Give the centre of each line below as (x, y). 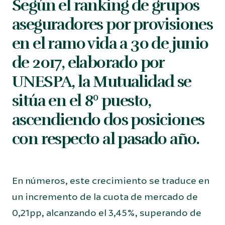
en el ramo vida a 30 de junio (110, 43)
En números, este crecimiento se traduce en (111, 181)
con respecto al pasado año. (106, 139)
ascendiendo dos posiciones (108, 120)
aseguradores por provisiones (113, 24)
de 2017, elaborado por (88, 63)
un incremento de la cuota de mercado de (105, 197)
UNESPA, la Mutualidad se (102, 82)
